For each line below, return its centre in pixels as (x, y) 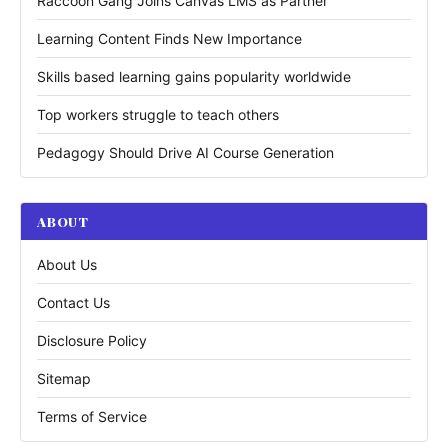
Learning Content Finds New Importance (169, 38)
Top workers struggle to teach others (158, 114)
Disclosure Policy (92, 340)
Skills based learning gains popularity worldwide (194, 76)
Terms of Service (92, 416)
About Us (67, 264)
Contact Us (73, 302)
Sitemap (64, 378)
